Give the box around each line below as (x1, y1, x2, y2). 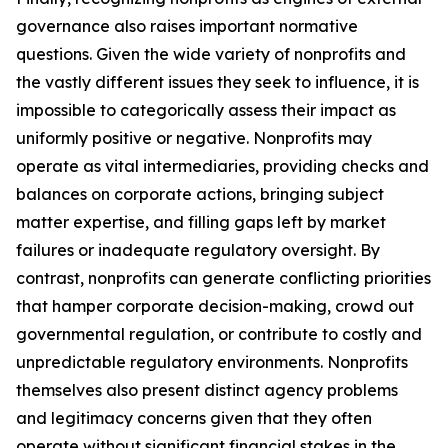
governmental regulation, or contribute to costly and (16, 324, 422, 344)
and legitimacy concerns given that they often (16, 408, 372, 428)
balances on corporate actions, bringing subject (16, 184, 384, 204)
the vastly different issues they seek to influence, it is (16, 72, 419, 92)
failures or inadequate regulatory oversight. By (16, 240, 380, 260)
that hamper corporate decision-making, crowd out (16, 296, 414, 316)
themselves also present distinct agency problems (16, 380, 398, 400)
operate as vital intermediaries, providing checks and (16, 156, 429, 176)
